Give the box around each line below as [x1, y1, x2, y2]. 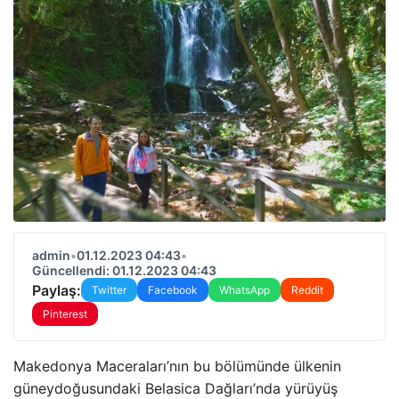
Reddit [291, 283, 323, 297]
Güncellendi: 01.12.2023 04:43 [32, 263, 216, 278]
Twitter [92, 283, 126, 297]
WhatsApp [219, 283, 270, 297]
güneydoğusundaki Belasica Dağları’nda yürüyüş [13, 379, 338, 397]
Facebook [148, 283, 198, 297]
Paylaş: [32, 281, 81, 299]
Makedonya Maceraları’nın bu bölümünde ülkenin [13, 357, 341, 375]
